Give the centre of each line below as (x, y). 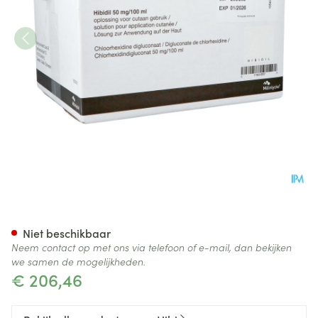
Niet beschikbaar (67, 233)
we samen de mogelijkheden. (78, 261)
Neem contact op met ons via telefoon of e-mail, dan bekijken (152, 247)
